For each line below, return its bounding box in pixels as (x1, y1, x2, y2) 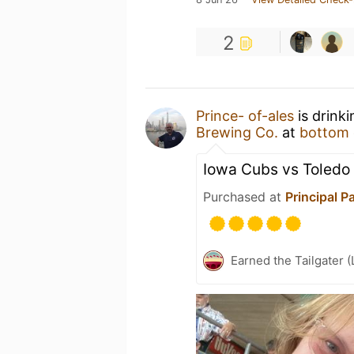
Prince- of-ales (196, 107, 294, 124)
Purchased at (203, 189, 285, 205)
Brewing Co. (196, 124, 278, 141)
